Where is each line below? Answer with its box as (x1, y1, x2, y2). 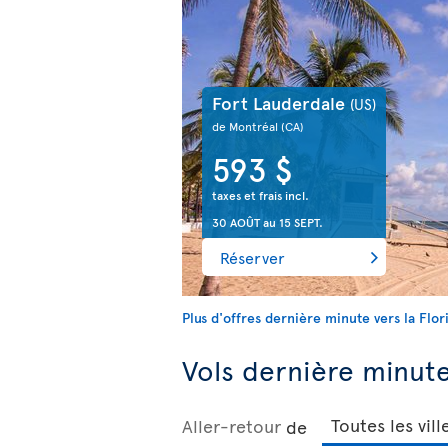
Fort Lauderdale (212, 89, 350, 115)
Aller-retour (182, 413, 281, 438)
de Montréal (212, 117, 281, 134)
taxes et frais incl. (212, 187, 309, 203)
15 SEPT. (279, 214, 323, 230)
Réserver (220, 246, 285, 268)
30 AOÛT (212, 214, 260, 230)
